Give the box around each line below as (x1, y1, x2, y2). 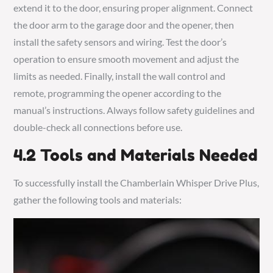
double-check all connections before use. (13, 121, 183, 133)
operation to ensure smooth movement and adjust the (13, 52, 239, 65)
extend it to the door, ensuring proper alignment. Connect (13, 1, 253, 13)
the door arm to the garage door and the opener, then (13, 18, 235, 30)
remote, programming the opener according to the (13, 87, 222, 99)
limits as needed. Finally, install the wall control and (13, 69, 226, 82)
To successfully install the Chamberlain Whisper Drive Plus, (13, 176, 260, 188)
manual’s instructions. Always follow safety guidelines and (13, 104, 255, 116)
